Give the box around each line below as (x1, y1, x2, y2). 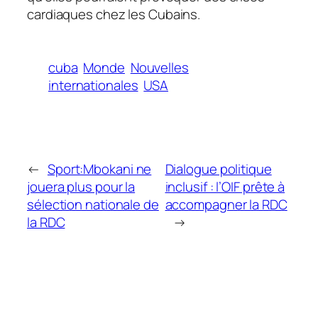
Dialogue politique (165, 159, 272, 178)
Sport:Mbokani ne (47, 159, 152, 178)
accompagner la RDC (165, 194, 287, 214)
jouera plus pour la (27, 177, 136, 196)
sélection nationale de (27, 194, 159, 214)
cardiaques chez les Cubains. (27, 5, 201, 24)
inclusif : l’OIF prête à (165, 177, 285, 196)
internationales (48, 76, 138, 95)
